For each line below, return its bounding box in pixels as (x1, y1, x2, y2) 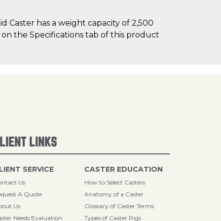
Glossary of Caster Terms (84, 202, 154, 210)
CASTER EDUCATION (84, 165, 163, 174)
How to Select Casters (84, 179, 146, 186)
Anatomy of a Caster (84, 190, 144, 198)
